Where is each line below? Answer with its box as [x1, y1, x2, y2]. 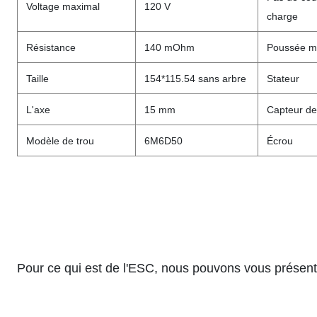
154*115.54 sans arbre [144, 73, 246, 84]
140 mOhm [144, 42, 195, 53]
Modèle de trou [26, 135, 94, 146]
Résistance [26, 42, 76, 53]
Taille [26, 73, 49, 84]
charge [267, 11, 298, 22]
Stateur [267, 73, 299, 84]
